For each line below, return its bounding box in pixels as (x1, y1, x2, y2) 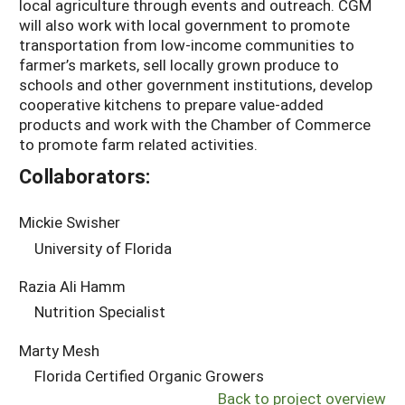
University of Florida (34, 237, 172, 259)
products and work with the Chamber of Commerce (19, 114, 371, 136)
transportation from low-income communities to (19, 34, 354, 56)
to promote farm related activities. (19, 134, 258, 155)
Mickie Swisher (19, 212, 120, 233)
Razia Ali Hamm (19, 275, 126, 297)
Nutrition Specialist (34, 301, 165, 323)
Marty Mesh (19, 339, 99, 361)
